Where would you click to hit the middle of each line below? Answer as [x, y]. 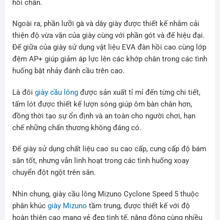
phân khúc [30, 206]
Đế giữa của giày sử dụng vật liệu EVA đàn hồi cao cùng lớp [109, 47]
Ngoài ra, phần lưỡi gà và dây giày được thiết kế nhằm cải [106, 24]
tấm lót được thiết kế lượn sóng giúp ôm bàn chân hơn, [102, 104]
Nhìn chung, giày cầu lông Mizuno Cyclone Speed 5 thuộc [105, 194]
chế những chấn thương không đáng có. [77, 127]
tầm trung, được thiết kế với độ [138, 206]
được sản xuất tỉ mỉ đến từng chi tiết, [139, 92]
